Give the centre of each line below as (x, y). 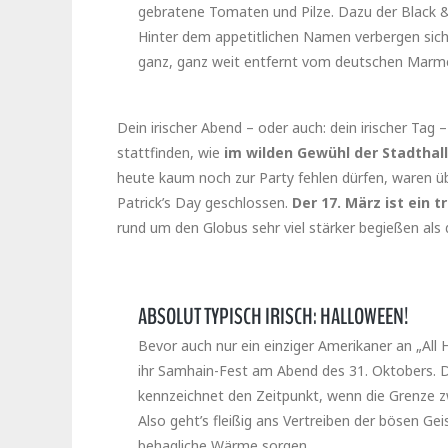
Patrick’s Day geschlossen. (204, 203)
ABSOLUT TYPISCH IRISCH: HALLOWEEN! (273, 317)
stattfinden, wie (170, 153)
